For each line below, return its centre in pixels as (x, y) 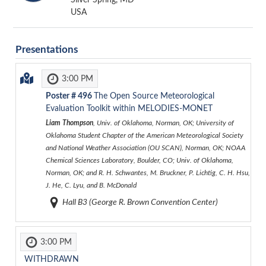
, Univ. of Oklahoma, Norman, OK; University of (163, 123)
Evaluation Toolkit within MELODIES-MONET (129, 108)
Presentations (46, 49)
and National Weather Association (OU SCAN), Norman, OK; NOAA (145, 148)
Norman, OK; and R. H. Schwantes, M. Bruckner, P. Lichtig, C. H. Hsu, (148, 172)
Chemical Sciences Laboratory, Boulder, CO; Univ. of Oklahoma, (139, 160)
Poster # (61, 96)
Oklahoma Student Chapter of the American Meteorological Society (144, 135)
